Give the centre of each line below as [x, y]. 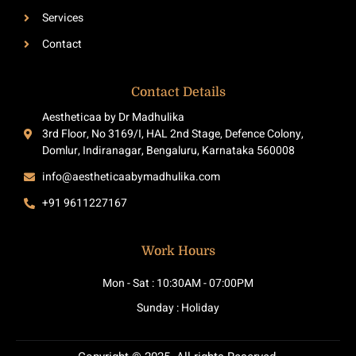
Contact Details [178, 93]
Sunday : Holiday [178, 308]
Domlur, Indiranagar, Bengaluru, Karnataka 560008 [168, 151]
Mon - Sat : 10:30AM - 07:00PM [178, 284]
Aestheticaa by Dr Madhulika [113, 118]
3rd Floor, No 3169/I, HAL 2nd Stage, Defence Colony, [172, 134]
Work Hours [178, 252]
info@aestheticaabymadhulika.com [131, 177]
